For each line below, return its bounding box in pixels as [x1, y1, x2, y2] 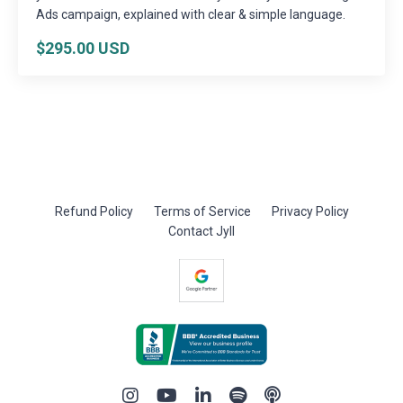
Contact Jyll [168, 223, 235, 238]
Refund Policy [54, 203, 133, 219]
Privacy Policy [271, 203, 349, 219]
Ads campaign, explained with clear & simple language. [36, 6, 345, 22]
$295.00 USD [36, 38, 130, 58]
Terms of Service [153, 203, 251, 219]
